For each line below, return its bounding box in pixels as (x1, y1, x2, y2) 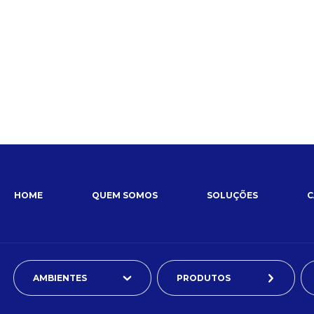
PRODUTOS (177, 273, 231, 283)
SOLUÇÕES (207, 190, 258, 200)
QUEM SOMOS (92, 190, 158, 200)
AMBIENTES (33, 273, 87, 283)
